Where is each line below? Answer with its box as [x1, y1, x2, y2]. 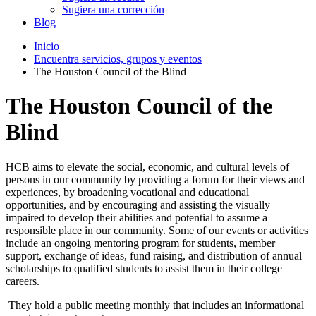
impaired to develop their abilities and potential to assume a [6, 211, 267, 224]
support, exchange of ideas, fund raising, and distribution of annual [6, 249, 302, 262]
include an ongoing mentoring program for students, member [6, 236, 275, 249]
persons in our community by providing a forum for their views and [6, 173, 305, 186]
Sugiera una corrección [62, 3, 164, 16]
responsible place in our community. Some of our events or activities [6, 224, 308, 236]
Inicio [34, 39, 59, 52]
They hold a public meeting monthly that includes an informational [6, 298, 304, 311]
